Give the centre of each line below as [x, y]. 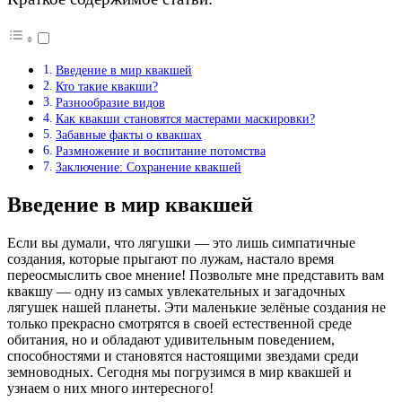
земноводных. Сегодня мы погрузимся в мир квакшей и [179, 371]
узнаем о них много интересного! [110, 388]
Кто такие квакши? [106, 87]
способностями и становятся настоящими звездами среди [183, 355]
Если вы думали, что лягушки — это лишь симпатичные [181, 242]
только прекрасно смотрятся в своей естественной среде [179, 323]
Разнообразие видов [110, 103]
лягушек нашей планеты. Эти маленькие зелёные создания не [197, 307]
